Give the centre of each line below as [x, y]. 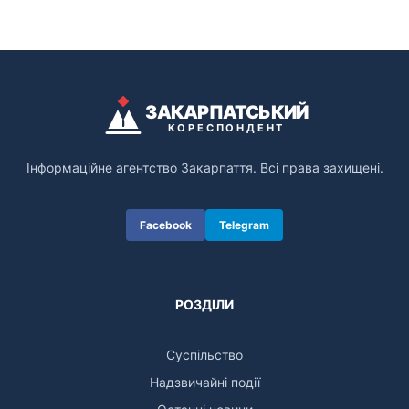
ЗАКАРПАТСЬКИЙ [226, 112]
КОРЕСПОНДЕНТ [226, 127]
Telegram [244, 225]
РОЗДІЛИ [204, 304]
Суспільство [204, 354]
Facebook [166, 225]
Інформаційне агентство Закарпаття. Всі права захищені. [204, 168]
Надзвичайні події [204, 382]
